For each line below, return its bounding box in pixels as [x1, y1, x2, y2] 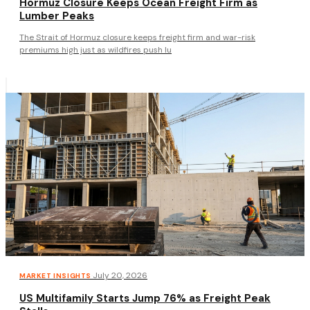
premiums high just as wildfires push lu [19, 44, 172, 55]
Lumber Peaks [19, 8, 94, 23]
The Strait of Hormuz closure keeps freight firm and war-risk [19, 31, 255, 43]
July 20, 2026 [93, 269, 147, 281]
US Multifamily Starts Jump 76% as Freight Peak [19, 291, 271, 305]
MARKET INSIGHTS [19, 271, 91, 280]
